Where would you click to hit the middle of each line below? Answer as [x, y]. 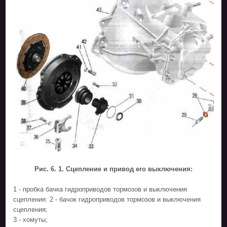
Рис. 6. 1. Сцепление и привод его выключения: [113, 169]
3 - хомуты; [31, 219]
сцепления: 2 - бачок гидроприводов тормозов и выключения [107, 199]
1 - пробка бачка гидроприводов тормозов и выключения [100, 189]
